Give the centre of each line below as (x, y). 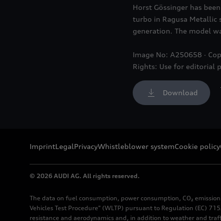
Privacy (86, 147)
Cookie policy (197, 147)
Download (180, 93)
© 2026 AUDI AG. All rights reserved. (85, 176)
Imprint (42, 147)
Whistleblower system (136, 147)
